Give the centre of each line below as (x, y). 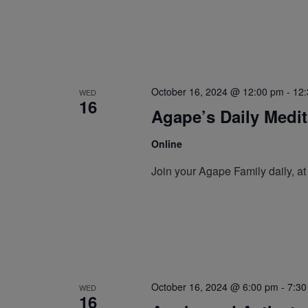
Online (166, 144)
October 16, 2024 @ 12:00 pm (217, 92)
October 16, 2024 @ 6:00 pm (214, 286)
